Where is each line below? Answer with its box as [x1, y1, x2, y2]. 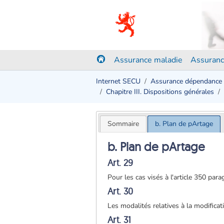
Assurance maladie [114, 54, 182, 65]
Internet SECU [96, 76, 140, 86]
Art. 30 [107, 185, 133, 197]
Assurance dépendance [150, 76, 222, 86]
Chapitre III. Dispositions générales [106, 87, 214, 96]
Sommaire [107, 118, 139, 128]
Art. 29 [107, 156, 133, 168]
